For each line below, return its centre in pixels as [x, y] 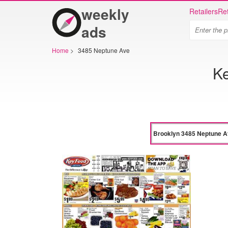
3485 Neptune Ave [104, 50]
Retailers [204, 11]
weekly [105, 14]
